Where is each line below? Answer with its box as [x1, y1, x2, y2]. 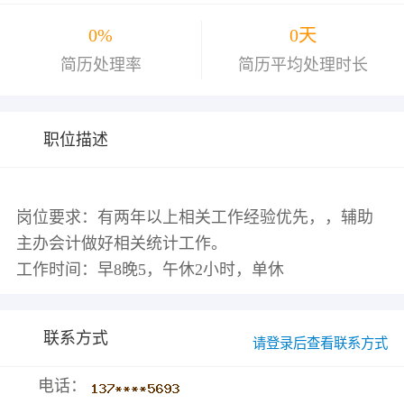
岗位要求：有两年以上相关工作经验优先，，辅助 [15, 208, 373, 227]
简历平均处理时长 [238, 55, 368, 74]
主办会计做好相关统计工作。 [15, 234, 227, 253]
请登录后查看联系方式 [252, 335, 389, 352]
